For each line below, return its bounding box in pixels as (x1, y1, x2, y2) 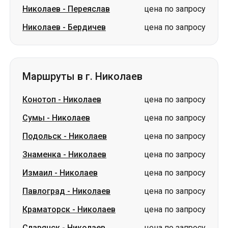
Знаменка (22, 150, 61, 159)
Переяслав (68, 4, 110, 14)
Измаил (22, 168, 52, 178)
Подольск (22, 131, 62, 141)
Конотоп (22, 95, 56, 104)
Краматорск (22, 205, 70, 214)
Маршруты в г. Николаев (22, 70, 142, 82)
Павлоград (22, 186, 65, 196)
